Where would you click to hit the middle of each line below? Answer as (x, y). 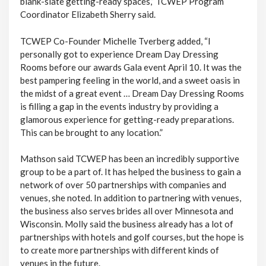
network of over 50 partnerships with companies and (123, 185)
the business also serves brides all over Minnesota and (126, 211)
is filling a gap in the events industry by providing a (119, 106)
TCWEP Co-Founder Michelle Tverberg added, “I (115, 41)
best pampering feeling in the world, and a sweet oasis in (130, 80)
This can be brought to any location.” (91, 132)
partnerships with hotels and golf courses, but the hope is (132, 237)
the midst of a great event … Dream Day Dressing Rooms (132, 93)
